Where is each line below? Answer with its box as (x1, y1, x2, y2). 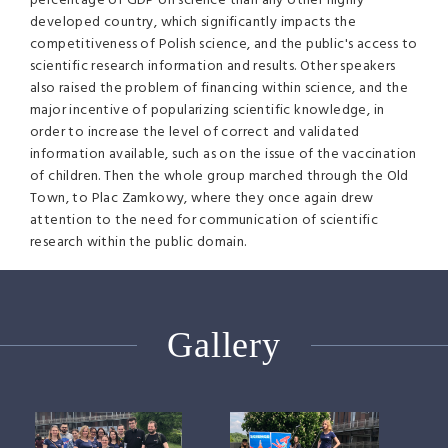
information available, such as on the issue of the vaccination (30, 143, 417, 166)
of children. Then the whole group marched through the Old (30, 165, 409, 188)
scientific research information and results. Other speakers (30, 55, 396, 78)
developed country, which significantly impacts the (30, 11, 356, 34)
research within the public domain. (30, 231, 247, 254)
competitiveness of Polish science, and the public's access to (30, 33, 418, 56)
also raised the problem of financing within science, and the (30, 77, 408, 100)
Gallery (166, 325, 282, 365)
